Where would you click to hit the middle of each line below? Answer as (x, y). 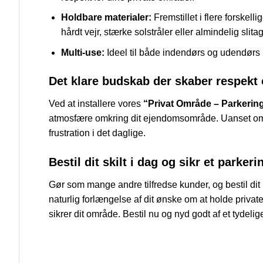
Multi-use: (82, 52)
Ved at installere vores (96, 104)
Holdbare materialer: (106, 18)
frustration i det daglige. (97, 133)
